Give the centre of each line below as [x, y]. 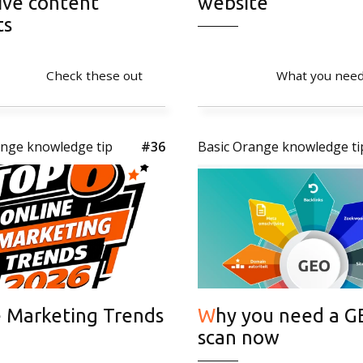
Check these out [94, 75]
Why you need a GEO [207, 315]
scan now [239, 337]
